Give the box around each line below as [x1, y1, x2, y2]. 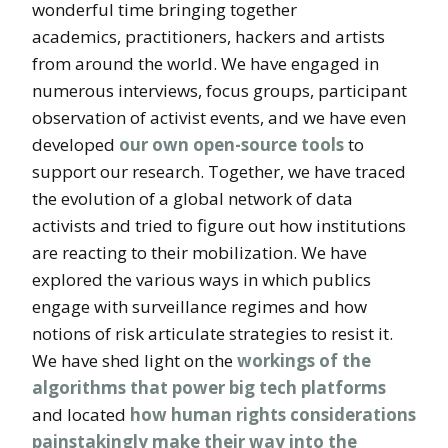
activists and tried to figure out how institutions [32, 214, 406, 237]
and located [32, 403, 130, 426]
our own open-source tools [119, 133, 344, 156]
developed [32, 133, 119, 156]
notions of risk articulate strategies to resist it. [32, 322, 393, 345]
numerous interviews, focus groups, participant [32, 79, 407, 102]
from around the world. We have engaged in [32, 52, 379, 75]
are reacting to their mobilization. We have [32, 241, 367, 264]
